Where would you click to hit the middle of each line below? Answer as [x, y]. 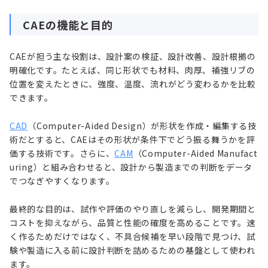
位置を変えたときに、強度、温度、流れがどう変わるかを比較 [133, 84]
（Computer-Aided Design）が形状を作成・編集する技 [142, 126]
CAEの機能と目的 [68, 25]
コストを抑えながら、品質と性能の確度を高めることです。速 [133, 223]
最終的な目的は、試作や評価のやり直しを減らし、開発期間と [133, 209]
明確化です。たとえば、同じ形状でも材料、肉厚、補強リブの [133, 70]
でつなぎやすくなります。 [62, 181]
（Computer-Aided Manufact [195, 153]
